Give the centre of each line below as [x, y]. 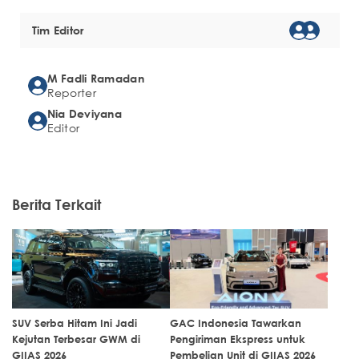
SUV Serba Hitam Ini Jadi [75, 323]
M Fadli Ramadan [95, 79]
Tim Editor [58, 30]
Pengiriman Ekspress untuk [238, 339]
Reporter [71, 93]
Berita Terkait [56, 205]
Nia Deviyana [84, 114]
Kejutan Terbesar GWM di [76, 339]
